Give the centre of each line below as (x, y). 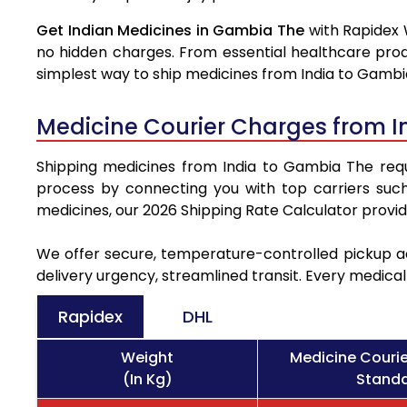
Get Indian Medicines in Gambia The (173, 31)
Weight (147, 358)
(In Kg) (147, 380)
